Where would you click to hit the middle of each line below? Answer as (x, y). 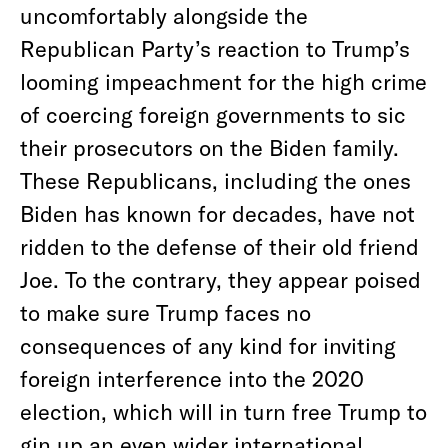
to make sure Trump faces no (165, 312)
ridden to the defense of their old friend (219, 246)
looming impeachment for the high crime (223, 81)
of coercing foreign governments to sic (213, 114)
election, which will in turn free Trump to (223, 411)
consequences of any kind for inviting (208, 345)
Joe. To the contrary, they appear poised (220, 279)
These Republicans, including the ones (215, 180)
